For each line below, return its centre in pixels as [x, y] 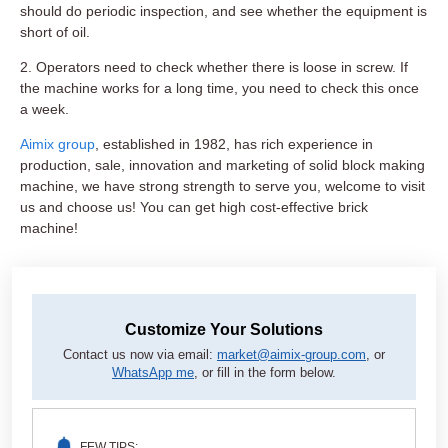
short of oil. [55, 32]
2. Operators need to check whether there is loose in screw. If [214, 67]
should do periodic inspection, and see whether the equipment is [223, 11]
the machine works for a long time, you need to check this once [219, 88]
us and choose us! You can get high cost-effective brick [194, 207]
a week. [44, 109]
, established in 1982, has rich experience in [234, 144]
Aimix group [57, 144]
